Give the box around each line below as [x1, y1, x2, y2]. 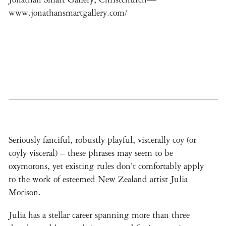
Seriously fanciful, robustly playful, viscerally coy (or [9, 134, 196, 145]
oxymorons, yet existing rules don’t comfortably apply [9, 160, 204, 172]
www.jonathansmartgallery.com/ [9, 7, 127, 18]
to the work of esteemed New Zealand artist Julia [9, 174, 188, 185]
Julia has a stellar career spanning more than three [9, 209, 190, 220]
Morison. [9, 187, 41, 198]
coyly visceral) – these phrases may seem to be [9, 147, 173, 158]
